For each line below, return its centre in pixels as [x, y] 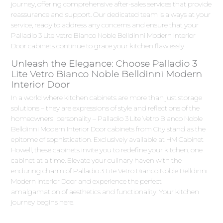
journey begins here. [43, 202]
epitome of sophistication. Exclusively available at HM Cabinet [108, 140]
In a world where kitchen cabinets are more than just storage [107, 98]
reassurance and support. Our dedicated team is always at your [111, 15]
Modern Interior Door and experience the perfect [87, 181]
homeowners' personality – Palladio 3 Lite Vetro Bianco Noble [107, 119]
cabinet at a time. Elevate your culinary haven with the [97, 161]
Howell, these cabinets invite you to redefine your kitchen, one [107, 150]
